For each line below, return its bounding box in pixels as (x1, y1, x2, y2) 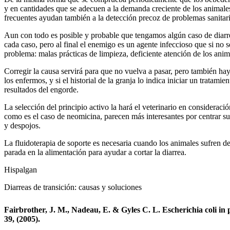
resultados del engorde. (4, 85, 79, 94)
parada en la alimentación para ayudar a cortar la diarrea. (4, 147, 186, 157)
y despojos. (4, 121, 41, 130)
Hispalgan (4, 165, 37, 174)
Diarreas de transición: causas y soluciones (4, 182, 142, 191)
